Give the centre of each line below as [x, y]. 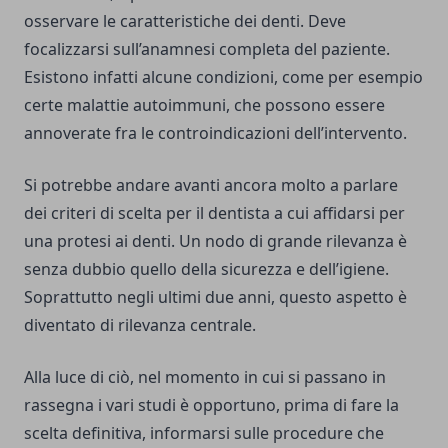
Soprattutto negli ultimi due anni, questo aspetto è [215, 297]
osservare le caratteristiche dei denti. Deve [185, 21]
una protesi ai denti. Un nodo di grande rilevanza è [215, 241]
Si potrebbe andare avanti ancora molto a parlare [211, 185]
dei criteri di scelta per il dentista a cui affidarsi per [214, 213]
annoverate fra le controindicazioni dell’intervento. [215, 133]
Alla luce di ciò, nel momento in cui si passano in [205, 377]
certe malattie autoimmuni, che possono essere [204, 105]
